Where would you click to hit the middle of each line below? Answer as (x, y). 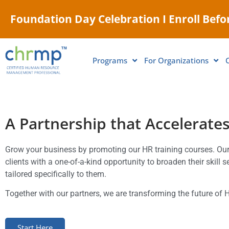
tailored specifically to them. (56, 174)
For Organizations (176, 60)
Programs (110, 60)
